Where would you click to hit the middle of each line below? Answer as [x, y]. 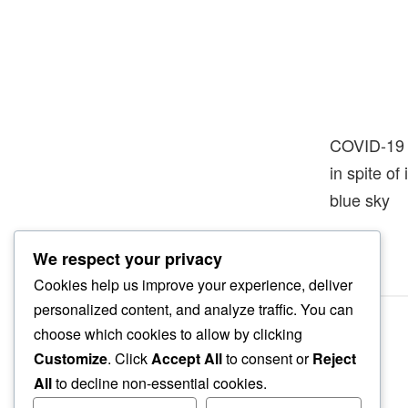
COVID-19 [367, 145]
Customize [71, 359]
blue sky [360, 199]
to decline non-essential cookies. [159, 383]
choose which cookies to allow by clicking [168, 334]
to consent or [267, 359]
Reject [334, 359]
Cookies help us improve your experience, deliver [193, 285]
